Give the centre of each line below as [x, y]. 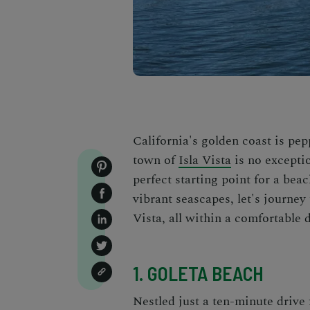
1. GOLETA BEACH [198, 273]
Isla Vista [205, 160]
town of [156, 160]
